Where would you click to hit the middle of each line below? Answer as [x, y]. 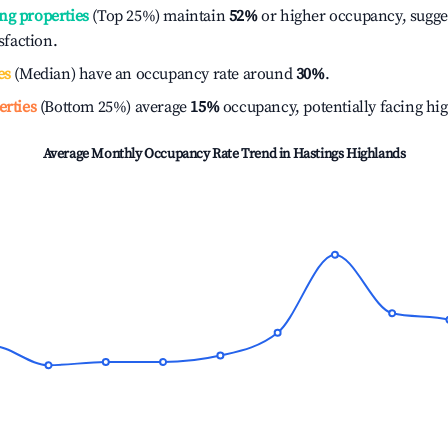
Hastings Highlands [349, 154]
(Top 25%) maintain [157, 16]
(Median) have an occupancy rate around [153, 74]
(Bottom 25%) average [111, 107]
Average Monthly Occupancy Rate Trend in [167, 154]
